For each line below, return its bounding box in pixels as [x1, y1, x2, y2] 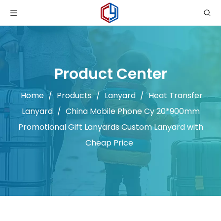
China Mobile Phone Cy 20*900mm [65, 106, 200, 117]
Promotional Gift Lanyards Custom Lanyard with [18, 121, 203, 133]
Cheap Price [85, 137, 133, 148]
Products [57, 90, 92, 101]
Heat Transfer [148, 90, 203, 101]
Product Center [54, 64, 167, 84]
